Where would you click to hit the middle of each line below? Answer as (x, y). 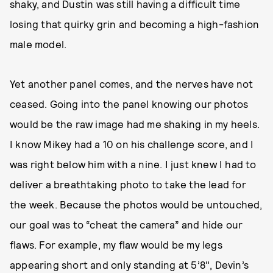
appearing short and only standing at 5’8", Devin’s (129, 264)
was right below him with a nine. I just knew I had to (133, 164)
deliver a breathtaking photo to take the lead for (128, 184)
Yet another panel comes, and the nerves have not (132, 83)
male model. (38, 44)
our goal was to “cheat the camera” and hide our (126, 224)
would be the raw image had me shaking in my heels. (135, 123)
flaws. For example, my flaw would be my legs (116, 244)
